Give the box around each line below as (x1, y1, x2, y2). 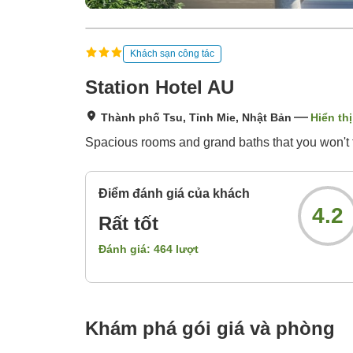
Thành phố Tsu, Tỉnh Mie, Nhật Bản (101, 111, 292, 124)
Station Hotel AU (85, 76, 234, 98)
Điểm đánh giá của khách (98, 187, 250, 201)
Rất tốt (98, 213, 158, 235)
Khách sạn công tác (130, 47, 214, 59)
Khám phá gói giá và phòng (85, 318, 335, 340)
